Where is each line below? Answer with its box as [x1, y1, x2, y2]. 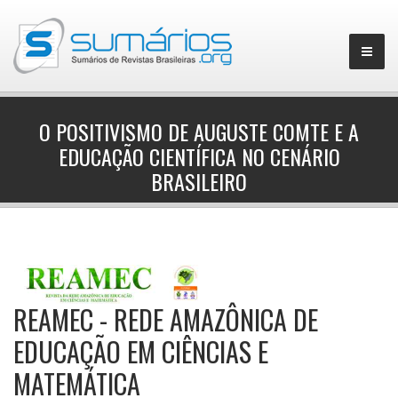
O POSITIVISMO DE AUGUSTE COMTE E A [39, 115, 359, 147]
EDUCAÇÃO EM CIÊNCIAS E [13, 331, 268, 371]
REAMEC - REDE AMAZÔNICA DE [13, 299, 318, 339]
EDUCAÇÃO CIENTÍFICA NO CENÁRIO [58, 140, 340, 172]
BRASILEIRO [151, 165, 247, 197]
